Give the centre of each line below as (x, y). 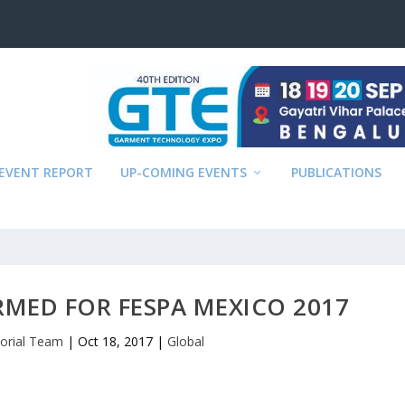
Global (186, 341)
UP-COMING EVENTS (184, 172)
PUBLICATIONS (337, 172)
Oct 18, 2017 (116, 341)
